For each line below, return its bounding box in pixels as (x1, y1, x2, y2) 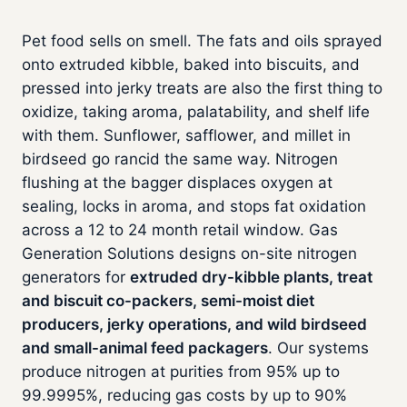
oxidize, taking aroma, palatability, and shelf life (22, 103, 370, 122)
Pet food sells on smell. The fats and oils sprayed (22, 32, 382, 51)
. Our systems (268, 339, 369, 358)
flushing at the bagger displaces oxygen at (22, 174, 333, 193)
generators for (22, 268, 130, 287)
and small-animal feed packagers (22, 339, 268, 358)
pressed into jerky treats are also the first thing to (22, 79, 382, 98)
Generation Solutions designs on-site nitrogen (22, 244, 357, 263)
